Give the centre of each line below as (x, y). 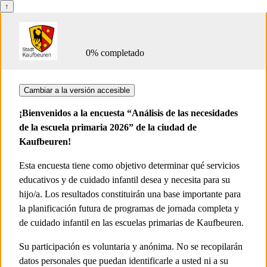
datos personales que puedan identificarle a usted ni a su (124, 261)
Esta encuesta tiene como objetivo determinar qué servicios (129, 165)
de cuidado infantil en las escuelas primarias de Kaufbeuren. (131, 223)
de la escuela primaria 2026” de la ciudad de (108, 127)
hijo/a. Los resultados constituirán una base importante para (130, 194)
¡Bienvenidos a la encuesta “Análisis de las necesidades (128, 113)
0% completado (115, 53)
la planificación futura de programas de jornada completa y (129, 208)
